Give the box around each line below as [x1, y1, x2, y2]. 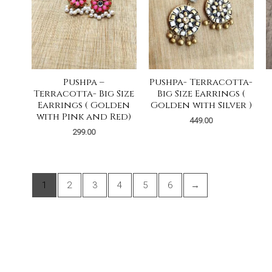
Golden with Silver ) [150, 98, 252, 112]
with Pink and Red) [36, 110, 132, 123]
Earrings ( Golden [38, 98, 131, 112]
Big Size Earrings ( [157, 87, 245, 100]
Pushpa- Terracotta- [149, 75, 253, 89]
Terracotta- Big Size [33, 87, 135, 100]
